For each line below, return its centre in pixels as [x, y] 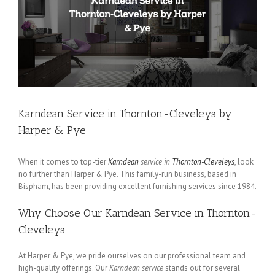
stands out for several [202, 268]
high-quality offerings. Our [64, 268]
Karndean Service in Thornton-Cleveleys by [125, 113]
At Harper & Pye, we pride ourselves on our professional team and [132, 256]
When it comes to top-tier [63, 161]
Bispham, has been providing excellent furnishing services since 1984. [137, 186]
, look [244, 161]
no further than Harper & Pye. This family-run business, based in [127, 174]
